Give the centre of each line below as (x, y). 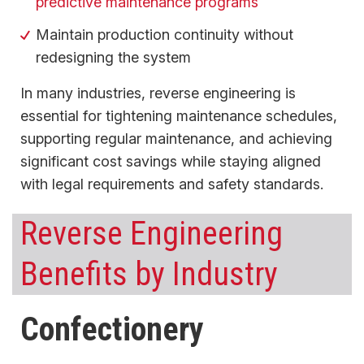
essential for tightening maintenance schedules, (179, 115)
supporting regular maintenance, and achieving (176, 138)
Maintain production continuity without (165, 34)
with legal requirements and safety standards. (172, 184)
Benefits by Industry (149, 274)
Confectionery (112, 329)
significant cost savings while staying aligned (171, 161)
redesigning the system (114, 57)
